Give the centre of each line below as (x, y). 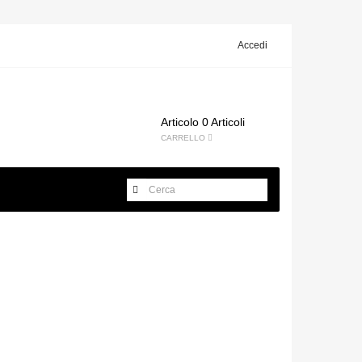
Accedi (253, 45)
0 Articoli (223, 122)
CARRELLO (184, 138)
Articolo (180, 122)
